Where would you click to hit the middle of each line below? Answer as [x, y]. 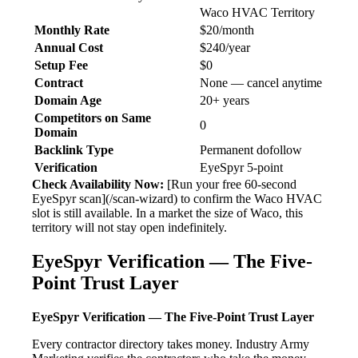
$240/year [225, 48]
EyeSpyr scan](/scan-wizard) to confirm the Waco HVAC [177, 199]
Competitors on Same [93, 118]
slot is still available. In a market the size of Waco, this [167, 213]
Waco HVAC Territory [257, 13]
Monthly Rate [72, 30]
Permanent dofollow [251, 150]
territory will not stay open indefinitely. [129, 228]
